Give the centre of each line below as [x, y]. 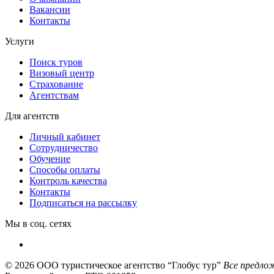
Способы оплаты [65, 169]
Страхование [56, 84]
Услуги [20, 41]
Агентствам [54, 95]
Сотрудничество [64, 147]
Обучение [50, 158]
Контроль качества [68, 180]
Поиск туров [56, 62]
